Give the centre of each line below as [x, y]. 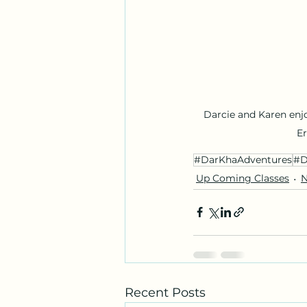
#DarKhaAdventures [243, 159]
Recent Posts [165, 292]
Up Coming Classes [243, 179]
